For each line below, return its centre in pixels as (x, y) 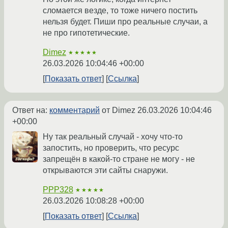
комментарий (75, 110)
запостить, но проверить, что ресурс (111, 148)
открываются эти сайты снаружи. (105, 170)
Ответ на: (31, 110)
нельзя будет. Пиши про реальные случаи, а (125, 22)
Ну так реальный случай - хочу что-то (113, 137)
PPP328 (58, 190)
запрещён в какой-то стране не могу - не (119, 159)
